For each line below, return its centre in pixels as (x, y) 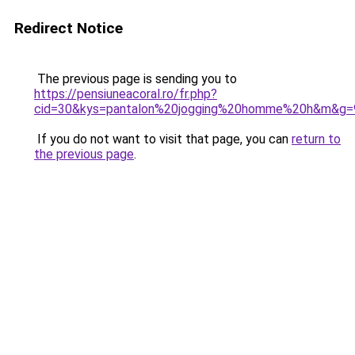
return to (316, 139)
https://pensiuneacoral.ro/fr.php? (126, 94)
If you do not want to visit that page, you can (163, 139)
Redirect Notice (69, 28)
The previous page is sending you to (136, 79)
